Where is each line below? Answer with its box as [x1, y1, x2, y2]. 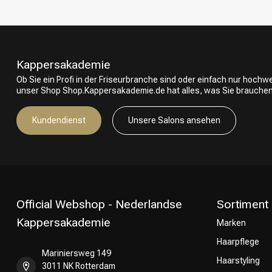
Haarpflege [217, 237, 259, 246]
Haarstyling [217, 256, 260, 265]
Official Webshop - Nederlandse [16, 197, 182, 211]
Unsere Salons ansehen [128, 115, 220, 125]
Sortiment [217, 197, 268, 211]
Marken [217, 218, 246, 228]
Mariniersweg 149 [42, 248, 111, 258]
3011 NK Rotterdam [42, 261, 115, 271]
